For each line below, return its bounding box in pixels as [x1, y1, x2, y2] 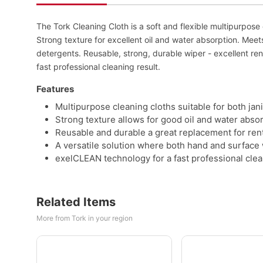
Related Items [36, 195, 116, 209]
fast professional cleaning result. [36, 62, 160, 72]
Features [36, 83, 74, 95]
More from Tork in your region [36, 214, 133, 222]
